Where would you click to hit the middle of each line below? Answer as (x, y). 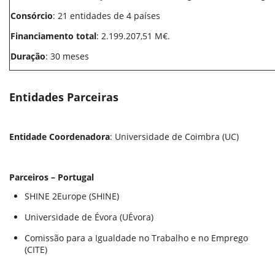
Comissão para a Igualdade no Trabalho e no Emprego (136, 238)
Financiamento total (53, 36)
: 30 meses (67, 56)
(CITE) (36, 250)
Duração (28, 56)
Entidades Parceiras (64, 97)
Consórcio (32, 16)
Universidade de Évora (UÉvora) (89, 217)
